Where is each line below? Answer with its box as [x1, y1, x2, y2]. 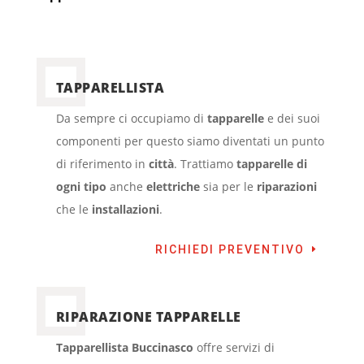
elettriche [145, 178, 200, 194]
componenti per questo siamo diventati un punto [55, 132, 324, 149]
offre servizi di [193, 340, 275, 356]
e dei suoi [263, 110, 320, 126]
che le [55, 201, 92, 217]
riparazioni [256, 178, 317, 194]
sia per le [199, 178, 257, 194]
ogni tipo [55, 178, 106, 194]
